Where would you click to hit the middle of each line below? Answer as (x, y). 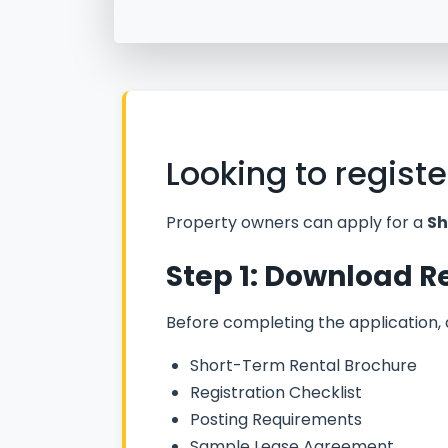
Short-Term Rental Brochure (303, 365)
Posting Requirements (276, 419)
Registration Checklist (276, 392)
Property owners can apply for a (296, 222)
